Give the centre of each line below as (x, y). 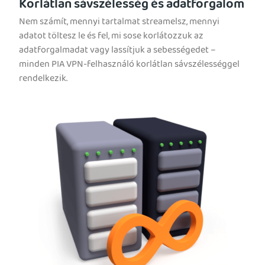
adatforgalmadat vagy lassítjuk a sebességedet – (117, 51)
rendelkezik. (43, 80)
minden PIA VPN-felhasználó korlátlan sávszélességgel (129, 65)
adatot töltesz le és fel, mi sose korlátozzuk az (111, 37)
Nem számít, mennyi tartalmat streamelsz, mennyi (119, 23)
